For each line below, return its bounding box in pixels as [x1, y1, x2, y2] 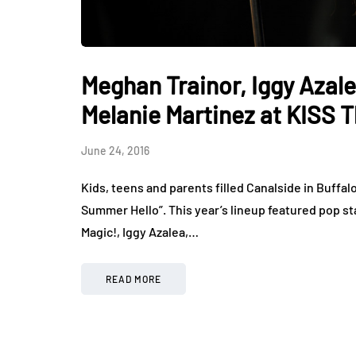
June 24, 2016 [81, 143, 149, 157]
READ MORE [106, 273, 161, 284]
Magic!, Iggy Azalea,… [81, 223, 199, 239]
